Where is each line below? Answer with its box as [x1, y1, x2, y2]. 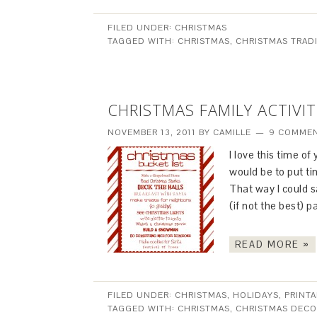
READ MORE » [235, 238, 310, 250]
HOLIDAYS [233, 289, 279, 301]
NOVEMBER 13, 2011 [108, 127, 196, 138]
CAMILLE [213, 127, 251, 138]
